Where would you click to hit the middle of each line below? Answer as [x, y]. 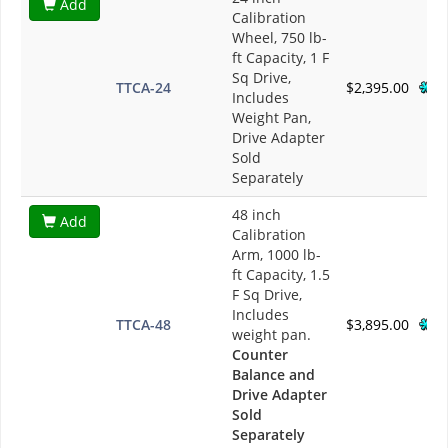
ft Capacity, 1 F [280, 58]
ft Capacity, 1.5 [281, 275]
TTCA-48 [143, 325]
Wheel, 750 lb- [279, 38]
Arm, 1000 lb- [276, 255]
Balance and [273, 375]
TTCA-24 [143, 88]
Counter [260, 355]
